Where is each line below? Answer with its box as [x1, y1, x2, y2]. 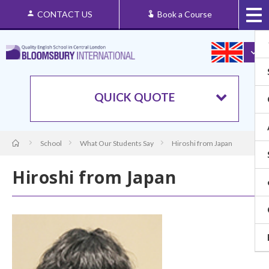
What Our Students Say [80, 138, 154, 148]
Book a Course [157, 9, 212, 19]
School [40, 138, 62, 148]
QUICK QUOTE [94, 89, 175, 104]
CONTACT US [37, 9, 92, 19]
